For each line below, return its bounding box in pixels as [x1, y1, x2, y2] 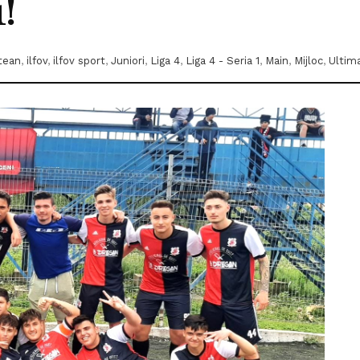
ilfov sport [53, 55, 105, 67]
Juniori [111, 55, 145, 67]
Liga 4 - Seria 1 [186, 55, 260, 67]
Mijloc [294, 55, 323, 67]
